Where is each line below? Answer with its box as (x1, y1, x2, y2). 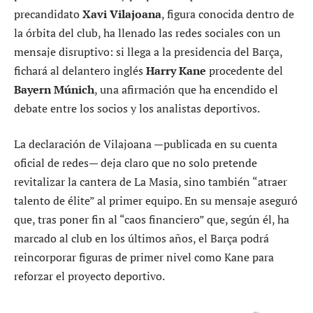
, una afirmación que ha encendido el (94, 81, 278, 97)
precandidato (14, 6, 82, 22)
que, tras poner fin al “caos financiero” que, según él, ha (14, 212, 289, 228)
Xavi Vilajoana (82, 6, 161, 22)
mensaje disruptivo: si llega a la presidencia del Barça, (14, 43, 282, 59)
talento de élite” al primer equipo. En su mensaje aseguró (14, 193, 298, 209)
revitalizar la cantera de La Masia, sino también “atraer (14, 174, 287, 190)
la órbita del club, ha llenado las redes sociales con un (14, 24, 281, 41)
